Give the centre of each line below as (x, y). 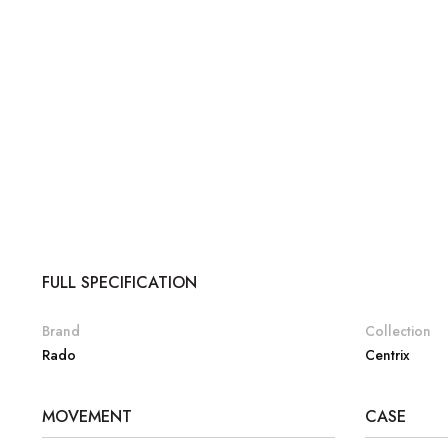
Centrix (387, 355)
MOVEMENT (87, 417)
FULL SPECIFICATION (119, 283)
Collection (397, 331)
